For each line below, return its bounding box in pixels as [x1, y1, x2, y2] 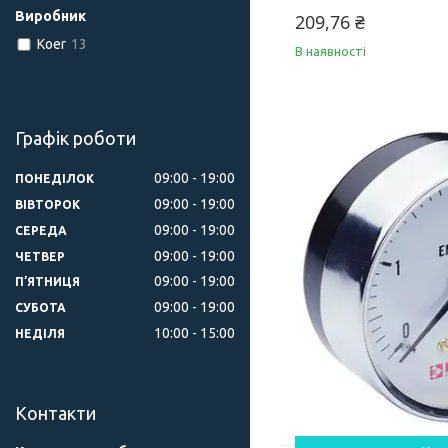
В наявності [295, 44, 366, 59]
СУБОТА [15, 301, 66, 315]
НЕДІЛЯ [15, 327, 65, 341]
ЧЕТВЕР [15, 249, 65, 263]
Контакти [15, 403, 96, 424]
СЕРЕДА [15, 223, 67, 237]
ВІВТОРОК [15, 197, 80, 211]
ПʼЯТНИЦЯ [15, 275, 80, 289]
